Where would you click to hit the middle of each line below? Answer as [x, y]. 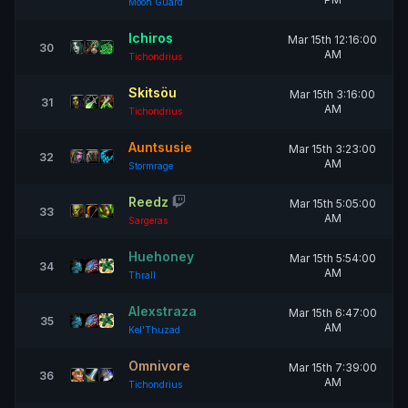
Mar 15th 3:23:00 [332, 149]
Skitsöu [153, 92]
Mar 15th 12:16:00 [332, 40]
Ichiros [151, 38]
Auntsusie [160, 147]
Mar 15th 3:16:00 [332, 94]
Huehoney [161, 256]
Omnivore [159, 366]
